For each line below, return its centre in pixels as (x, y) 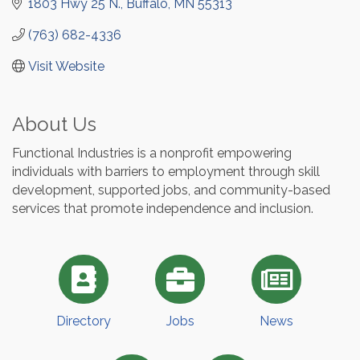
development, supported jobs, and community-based (171, 190)
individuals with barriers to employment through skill (166, 171)
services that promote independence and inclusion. (163, 208)
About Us (54, 124)
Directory (84, 321)
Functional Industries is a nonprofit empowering (152, 153)
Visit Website (66, 66)
